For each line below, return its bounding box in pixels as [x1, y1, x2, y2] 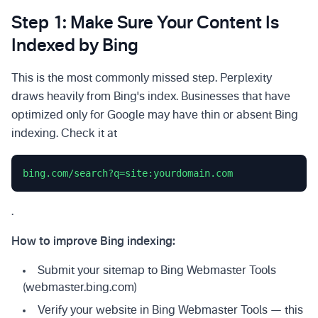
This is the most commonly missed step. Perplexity [11, 73, 272, 84]
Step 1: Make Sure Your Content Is [11, 16, 279, 33]
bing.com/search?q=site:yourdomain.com [23, 168, 233, 179]
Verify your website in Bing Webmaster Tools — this [38, 305, 303, 317]
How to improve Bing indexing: [11, 236, 175, 248]
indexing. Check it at [11, 128, 117, 140]
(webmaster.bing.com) [23, 283, 137, 294]
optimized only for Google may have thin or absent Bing [11, 110, 298, 121]
